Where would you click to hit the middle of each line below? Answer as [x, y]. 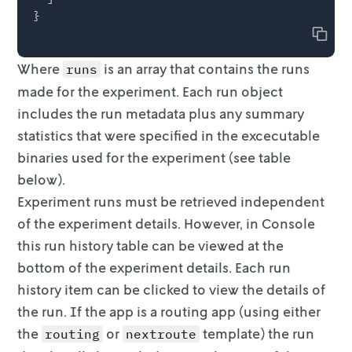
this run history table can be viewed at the [151, 245]
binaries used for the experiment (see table [154, 157]
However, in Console [250, 223]
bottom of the [62, 267]
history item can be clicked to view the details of [172, 289]
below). [42, 179]
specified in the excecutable [230, 135]
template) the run [259, 333]
